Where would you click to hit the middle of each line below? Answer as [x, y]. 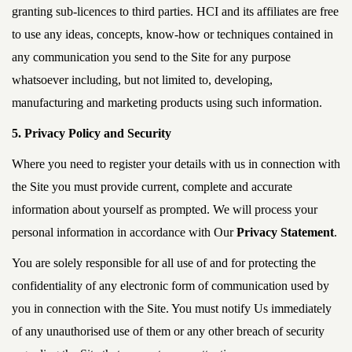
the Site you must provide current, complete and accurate [152, 187]
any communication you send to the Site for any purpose [151, 57]
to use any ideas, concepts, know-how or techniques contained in [172, 34]
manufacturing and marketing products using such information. [167, 103]
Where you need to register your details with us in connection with [176, 164]
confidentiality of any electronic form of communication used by [170, 286]
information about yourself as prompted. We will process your [165, 209]
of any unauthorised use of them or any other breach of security [168, 331]
